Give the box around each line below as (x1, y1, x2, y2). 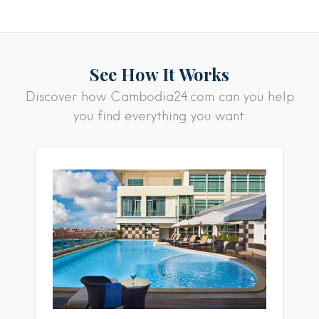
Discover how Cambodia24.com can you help (25, 88, 294, 104)
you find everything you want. (73, 108, 246, 123)
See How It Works (90, 62, 229, 85)
